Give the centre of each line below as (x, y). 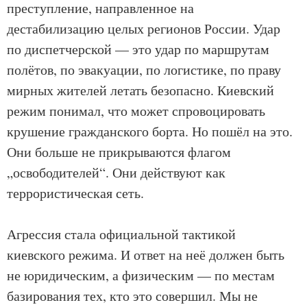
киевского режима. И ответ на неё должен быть (146, 255)
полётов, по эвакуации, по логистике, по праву (144, 70)
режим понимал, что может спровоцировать (136, 111)
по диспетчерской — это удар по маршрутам (138, 49)
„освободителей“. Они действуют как (116, 173)
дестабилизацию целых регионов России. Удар (144, 29)
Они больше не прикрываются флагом (119, 152)
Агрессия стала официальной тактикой (121, 234)
